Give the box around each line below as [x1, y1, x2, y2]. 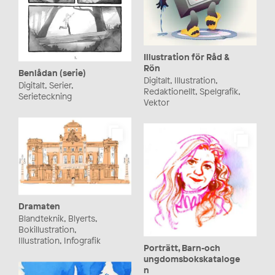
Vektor [144, 96, 169, 108]
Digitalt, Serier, [18, 79, 73, 91]
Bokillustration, [18, 223, 76, 236]
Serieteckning [18, 90, 72, 103]
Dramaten [18, 200, 60, 212]
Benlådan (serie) [18, 67, 86, 79]
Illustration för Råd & [144, 51, 230, 63]
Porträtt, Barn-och [144, 242, 220, 254]
